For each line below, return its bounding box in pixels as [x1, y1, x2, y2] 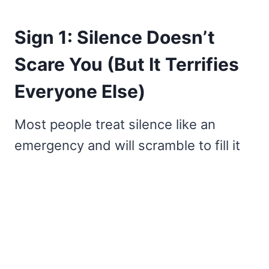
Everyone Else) [14, 80, 145, 103]
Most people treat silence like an [14, 116, 216, 133]
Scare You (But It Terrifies [14, 53, 239, 76]
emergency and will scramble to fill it [14, 138, 240, 154]
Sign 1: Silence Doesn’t [14, 26, 215, 49]
